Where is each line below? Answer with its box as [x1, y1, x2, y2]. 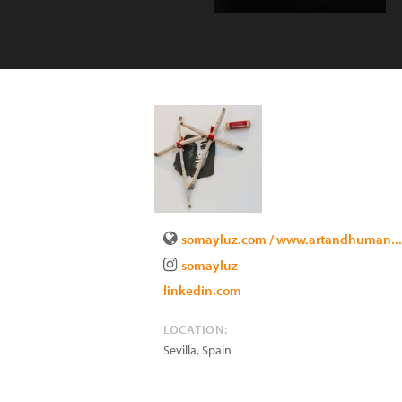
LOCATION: [163, 321, 228, 337]
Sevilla [163, 342, 197, 358]
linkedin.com [163, 282, 241, 299]
